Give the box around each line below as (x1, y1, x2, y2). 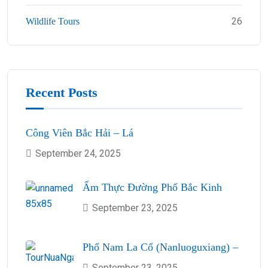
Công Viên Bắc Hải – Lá (26, 127, 133, 139)
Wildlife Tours (26, 16, 80, 26)
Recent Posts (26, 85, 98, 100)
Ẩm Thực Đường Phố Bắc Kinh (83, 181, 222, 194)
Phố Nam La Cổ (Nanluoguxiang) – (83, 241, 238, 254)
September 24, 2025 (35, 148, 121, 160)
